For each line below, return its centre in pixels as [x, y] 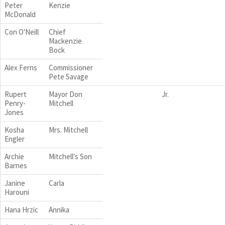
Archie [14, 156]
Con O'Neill [22, 32]
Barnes [16, 165]
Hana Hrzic [21, 210]
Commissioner [71, 68]
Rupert [16, 94]
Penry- [15, 103]
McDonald [20, 14]
